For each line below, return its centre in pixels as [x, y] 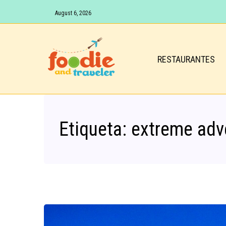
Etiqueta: [95, 129]
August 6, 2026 [73, 13]
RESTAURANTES [186, 59]
